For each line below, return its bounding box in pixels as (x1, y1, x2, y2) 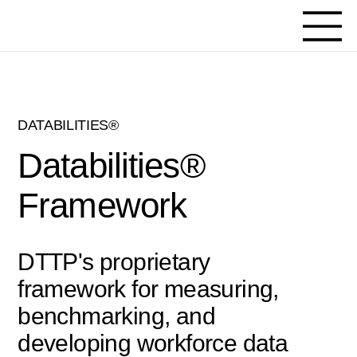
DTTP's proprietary (18, 249, 210, 276)
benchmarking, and (18, 303, 215, 330)
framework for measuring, (18, 276, 279, 303)
